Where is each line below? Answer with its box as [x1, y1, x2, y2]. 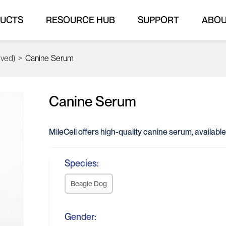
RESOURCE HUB [46, 15, 115, 25]
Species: [65, 158, 99, 168]
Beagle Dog [71, 180, 107, 188]
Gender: [65, 211, 97, 222]
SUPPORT [138, 15, 179, 25]
